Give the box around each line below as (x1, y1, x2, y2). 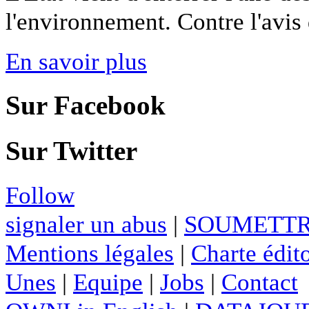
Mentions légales (6, 239, 174, 267)
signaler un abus (6, 210, 167, 238)
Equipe (73, 268, 143, 296)
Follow (6, 181, 74, 209)
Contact (221, 268, 298, 296)
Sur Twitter (6, 136, 137, 167)
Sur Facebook (6, 90, 166, 121)
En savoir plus (6, 48, 147, 76)
